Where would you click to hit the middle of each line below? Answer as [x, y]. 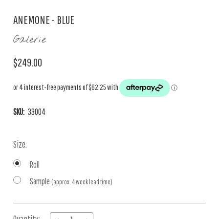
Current [25, 210]
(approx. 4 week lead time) [82, 182]
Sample [41, 181]
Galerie [30, 40]
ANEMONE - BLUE [44, 20]
